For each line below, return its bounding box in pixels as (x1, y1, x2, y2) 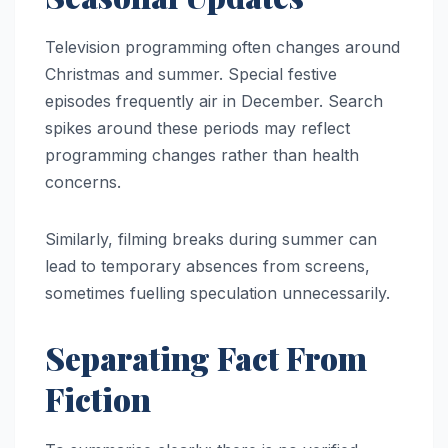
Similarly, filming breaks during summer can (45, 229, 377, 250)
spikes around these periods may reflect (45, 118, 350, 139)
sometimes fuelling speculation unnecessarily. (45, 283, 390, 304)
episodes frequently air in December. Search (45, 91, 383, 112)
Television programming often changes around (45, 37, 400, 58)
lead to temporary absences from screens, (45, 256, 370, 277)
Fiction (45, 377, 151, 421)
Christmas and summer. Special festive (45, 64, 337, 85)
